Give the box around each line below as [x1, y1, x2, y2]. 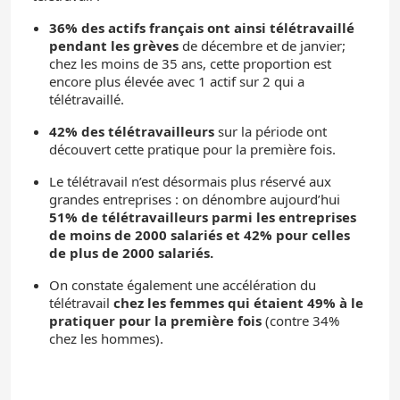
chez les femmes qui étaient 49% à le [113, 293, 363, 312]
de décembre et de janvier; [179, 36, 346, 54]
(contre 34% [262, 311, 339, 329]
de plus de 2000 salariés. [49, 243, 213, 262]
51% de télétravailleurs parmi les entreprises [49, 207, 356, 226]
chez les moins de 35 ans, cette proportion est [49, 54, 331, 72]
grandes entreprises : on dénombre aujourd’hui [49, 189, 340, 208]
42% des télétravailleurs [49, 121, 218, 140]
